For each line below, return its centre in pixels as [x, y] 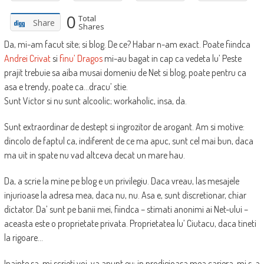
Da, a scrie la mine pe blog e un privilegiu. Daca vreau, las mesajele [121, 181]
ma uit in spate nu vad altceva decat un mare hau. [94, 155]
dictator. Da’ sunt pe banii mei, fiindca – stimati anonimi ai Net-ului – [126, 209]
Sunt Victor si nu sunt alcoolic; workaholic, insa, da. [95, 101]
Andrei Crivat [27, 59]
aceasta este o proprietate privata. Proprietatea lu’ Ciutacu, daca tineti [130, 224]
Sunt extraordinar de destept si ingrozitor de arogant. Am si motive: [124, 127]
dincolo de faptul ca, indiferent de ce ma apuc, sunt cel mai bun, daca [128, 141]
